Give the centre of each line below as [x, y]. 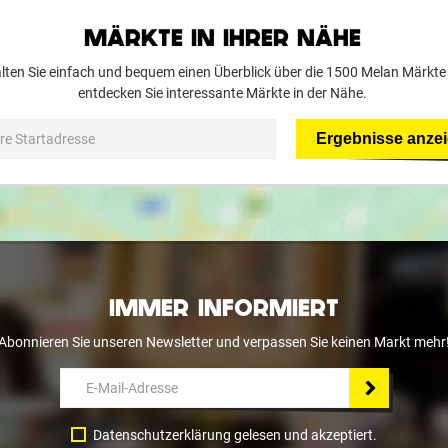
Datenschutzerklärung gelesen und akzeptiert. [235, 435]
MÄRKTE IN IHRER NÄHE [222, 37]
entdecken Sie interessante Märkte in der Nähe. [222, 92]
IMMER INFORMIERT [224, 308]
